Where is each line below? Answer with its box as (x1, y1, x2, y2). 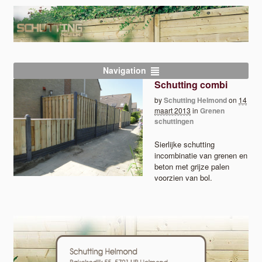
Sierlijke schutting (154, 139, 215, 150)
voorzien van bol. (154, 172, 213, 184)
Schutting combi (154, 77, 228, 91)
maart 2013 (154, 105, 191, 115)
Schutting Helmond (164, 94, 227, 105)
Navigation (102, 64, 146, 77)
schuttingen (154, 115, 194, 126)
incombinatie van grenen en (154, 150, 248, 161)
